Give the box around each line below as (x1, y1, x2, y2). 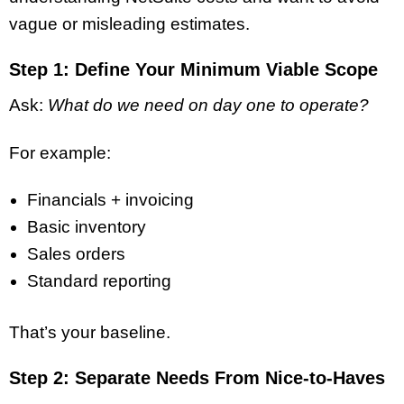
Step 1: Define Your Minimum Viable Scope (9, 59, 378, 79)
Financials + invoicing (27, 190, 194, 210)
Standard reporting (27, 271, 171, 291)
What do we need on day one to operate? (48, 95, 369, 115)
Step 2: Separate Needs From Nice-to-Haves (9, 367, 385, 388)
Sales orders (27, 244, 125, 264)
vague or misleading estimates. (9, 14, 250, 34)
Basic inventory (27, 217, 146, 237)
